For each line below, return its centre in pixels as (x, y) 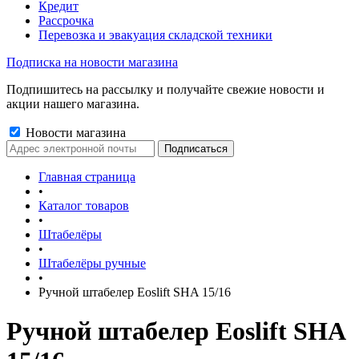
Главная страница (87, 177)
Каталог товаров (84, 206)
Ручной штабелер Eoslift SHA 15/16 (135, 292)
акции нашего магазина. (73, 104)
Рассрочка (66, 20)
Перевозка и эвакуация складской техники (155, 35)
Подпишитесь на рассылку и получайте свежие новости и (165, 89)
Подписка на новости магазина (92, 62)
